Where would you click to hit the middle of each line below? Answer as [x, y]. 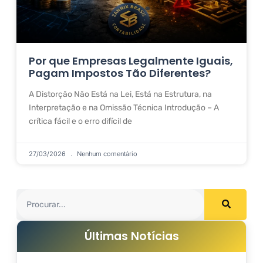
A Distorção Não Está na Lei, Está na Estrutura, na [120, 94]
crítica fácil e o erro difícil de [80, 121]
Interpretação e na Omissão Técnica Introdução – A [124, 107]
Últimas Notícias [131, 236]
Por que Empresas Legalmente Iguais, [131, 60]
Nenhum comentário [106, 154]
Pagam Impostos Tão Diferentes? [120, 73]
